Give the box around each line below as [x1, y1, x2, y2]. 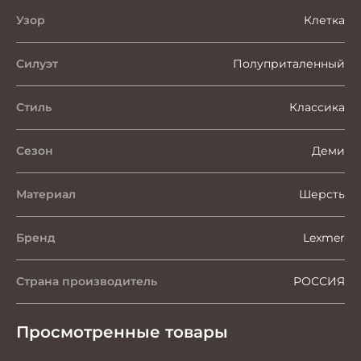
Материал [16, 186, 76, 201]
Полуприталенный [233, 56, 345, 71]
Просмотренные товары [16, 322, 228, 342]
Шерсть [299, 186, 345, 201]
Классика [289, 99, 345, 114]
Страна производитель [16, 273, 157, 288]
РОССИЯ [293, 273, 345, 288]
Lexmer [303, 230, 345, 245]
